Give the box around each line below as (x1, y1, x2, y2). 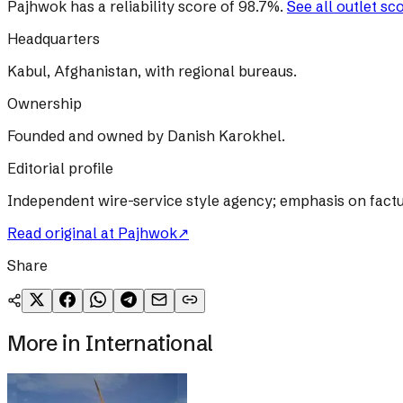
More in (7, 330, 85, 356)
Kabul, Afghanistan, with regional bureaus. (7, 62, 297, 81)
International (85, 330, 213, 356)
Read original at (7, 224, 118, 243)
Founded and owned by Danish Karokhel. (7, 127, 285, 146)
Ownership (7, 94, 82, 113)
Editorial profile (7, 159, 113, 178)
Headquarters (7, 30, 100, 49)
